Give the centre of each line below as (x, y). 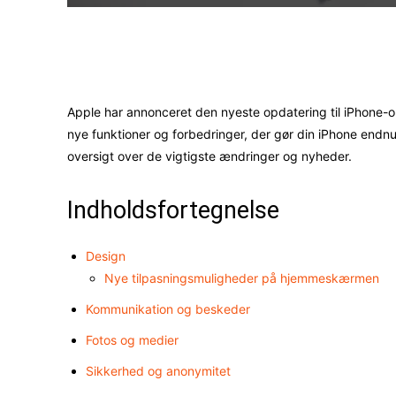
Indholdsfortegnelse (173, 211)
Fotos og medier (132, 340)
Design (106, 256)
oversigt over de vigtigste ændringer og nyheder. (209, 156)
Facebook (255, 57)
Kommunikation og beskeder (168, 309)
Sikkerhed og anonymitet (158, 371)
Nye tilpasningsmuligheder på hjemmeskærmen (242, 278)
